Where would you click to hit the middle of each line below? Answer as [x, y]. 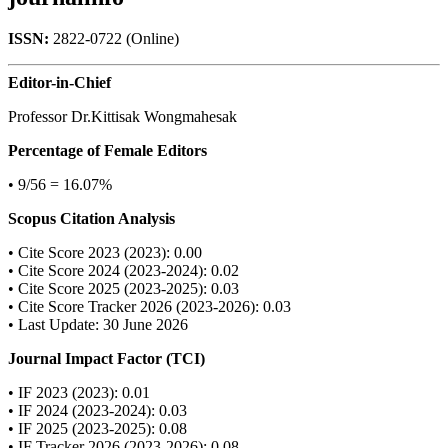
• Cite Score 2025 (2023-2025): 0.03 [123, 289]
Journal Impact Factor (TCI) [106, 359]
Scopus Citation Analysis [91, 219]
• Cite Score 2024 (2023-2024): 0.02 [123, 271]
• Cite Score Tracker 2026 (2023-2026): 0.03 [149, 307]
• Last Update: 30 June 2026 [98, 325]
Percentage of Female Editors [107, 151]
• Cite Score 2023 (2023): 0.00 [105, 253]
